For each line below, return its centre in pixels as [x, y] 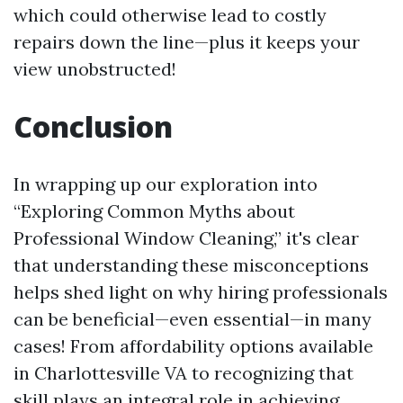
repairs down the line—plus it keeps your [187, 42]
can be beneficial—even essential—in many [193, 319]
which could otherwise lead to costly [170, 15]
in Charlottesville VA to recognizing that [184, 373]
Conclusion [93, 127]
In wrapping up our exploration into [166, 184]
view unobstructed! [95, 69]
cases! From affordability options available [193, 346]
